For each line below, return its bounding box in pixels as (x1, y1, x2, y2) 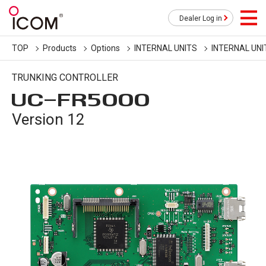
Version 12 (12, 110, 85, 128)
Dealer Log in (179, 14, 222, 23)
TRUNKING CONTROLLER (12, 72, 118, 83)
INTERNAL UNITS (134, 43, 197, 53)
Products (43, 43, 77, 53)
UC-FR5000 (12, 90, 151, 107)
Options (91, 43, 120, 53)
